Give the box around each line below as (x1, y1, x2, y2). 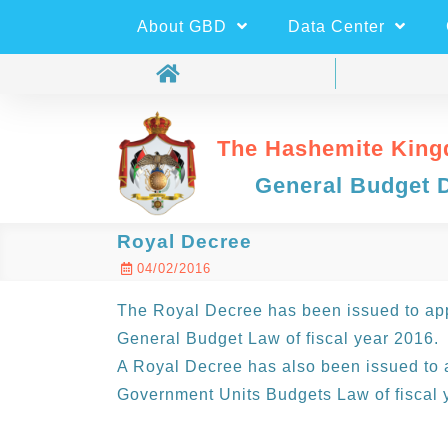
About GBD (137, 18, 232, 35)
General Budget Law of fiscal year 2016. (117, 330, 439, 348)
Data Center (288, 18, 390, 35)
